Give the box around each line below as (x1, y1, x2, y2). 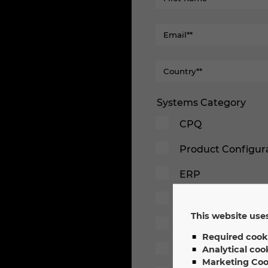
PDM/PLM (179, 194, 229, 205)
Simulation (179, 244, 232, 255)
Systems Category (157, 97, 246, 108)
